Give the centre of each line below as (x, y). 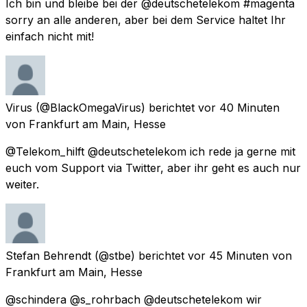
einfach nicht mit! (50, 36)
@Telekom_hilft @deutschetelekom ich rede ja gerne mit (150, 151)
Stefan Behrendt (48, 255)
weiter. (22, 184)
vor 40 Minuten (239, 107)
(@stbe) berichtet (139, 255)
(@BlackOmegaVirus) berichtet (115, 107)
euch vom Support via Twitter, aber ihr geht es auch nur (153, 168)
